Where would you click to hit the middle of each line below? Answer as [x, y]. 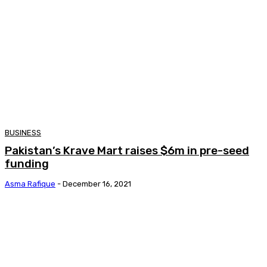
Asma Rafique [30, 184]
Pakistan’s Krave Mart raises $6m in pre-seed [127, 150]
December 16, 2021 [97, 184]
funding [27, 163]
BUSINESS [23, 132]
